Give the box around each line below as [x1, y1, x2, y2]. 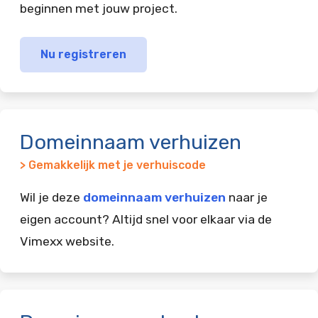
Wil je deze [20, 190, 83, 204]
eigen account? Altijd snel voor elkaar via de [20, 212, 272, 226]
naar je [226, 190, 268, 204]
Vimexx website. [20, 234, 114, 248]
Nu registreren [40, 47, 126, 61]
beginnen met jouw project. [20, 1, 177, 16]
